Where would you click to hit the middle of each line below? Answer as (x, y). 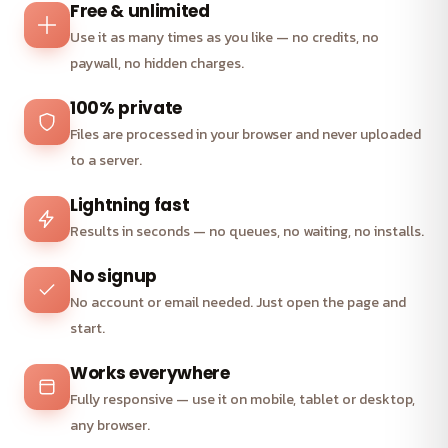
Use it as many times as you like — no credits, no (224, 37)
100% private (126, 108)
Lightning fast (130, 205)
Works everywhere (150, 373)
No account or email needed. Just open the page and (238, 302)
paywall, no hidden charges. (157, 63)
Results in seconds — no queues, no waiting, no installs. (247, 231)
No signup (113, 276)
